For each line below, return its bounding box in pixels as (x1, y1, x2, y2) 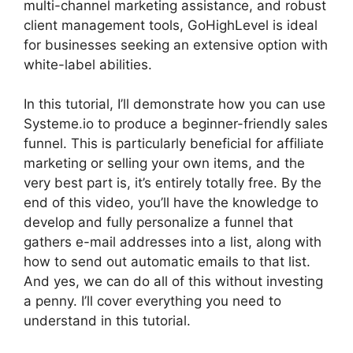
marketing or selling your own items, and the (24, 155, 305, 171)
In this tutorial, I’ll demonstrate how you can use (24, 96, 325, 112)
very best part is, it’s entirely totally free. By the (24, 175, 321, 191)
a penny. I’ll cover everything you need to (24, 293, 281, 309)
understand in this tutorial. (24, 313, 191, 329)
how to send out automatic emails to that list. (24, 254, 310, 269)
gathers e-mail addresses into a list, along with (24, 234, 321, 250)
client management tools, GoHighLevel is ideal (24, 17, 318, 33)
